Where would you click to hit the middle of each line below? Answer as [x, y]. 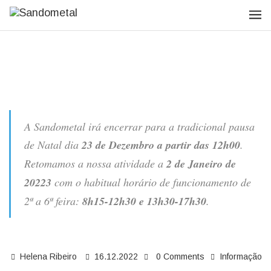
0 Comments [180, 256]
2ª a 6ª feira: [53, 201]
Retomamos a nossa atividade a [94, 163]
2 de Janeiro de [200, 164]
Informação [241, 256]
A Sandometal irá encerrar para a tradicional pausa [139, 126]
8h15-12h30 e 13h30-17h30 [144, 201]
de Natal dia [53, 145]
